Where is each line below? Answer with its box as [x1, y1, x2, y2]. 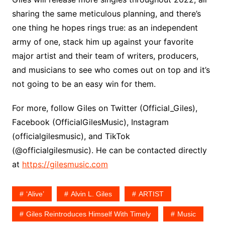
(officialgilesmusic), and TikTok [12, 131, 130, 142]
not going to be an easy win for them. [12, 79, 156, 89]
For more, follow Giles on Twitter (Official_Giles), [12, 103, 197, 114]
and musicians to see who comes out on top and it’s [12, 65, 210, 75]
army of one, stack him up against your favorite [12, 37, 193, 47]
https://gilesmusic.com [22, 159, 108, 170]
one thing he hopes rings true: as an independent [12, 23, 198, 33]
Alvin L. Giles [70, 190, 112, 198]
